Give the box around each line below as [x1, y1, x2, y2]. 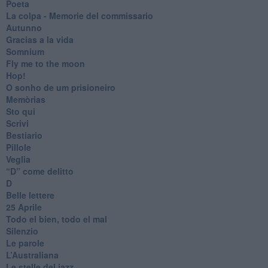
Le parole [5, 236, 44, 249]
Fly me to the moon [5, 57, 85, 69]
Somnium [5, 45, 44, 57]
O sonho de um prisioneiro [5, 81, 115, 93]
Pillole [5, 141, 31, 153]
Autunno [5, 21, 42, 33]
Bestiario [5, 129, 42, 141]
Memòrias [5, 93, 45, 105]
